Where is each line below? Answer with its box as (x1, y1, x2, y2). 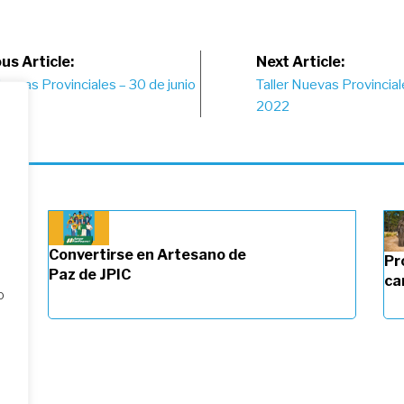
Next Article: (255, 53, 344, 71)
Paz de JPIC (49, 266, 131, 284)
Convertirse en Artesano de (49, 246, 246, 264)
